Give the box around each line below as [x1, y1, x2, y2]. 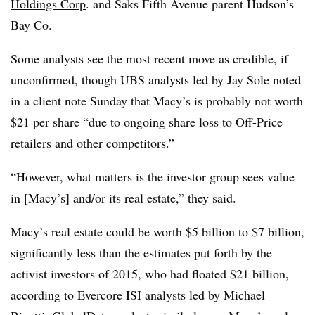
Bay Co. [11, 16, 56, 33]
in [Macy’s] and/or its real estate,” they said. [11, 189, 240, 206]
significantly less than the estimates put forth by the [11, 244, 272, 261]
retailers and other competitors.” [11, 134, 174, 151]
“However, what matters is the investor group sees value [11, 168, 295, 185]
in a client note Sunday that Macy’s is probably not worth [11, 92, 303, 109]
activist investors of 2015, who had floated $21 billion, [11, 265, 289, 282]
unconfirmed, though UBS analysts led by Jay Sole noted [11, 71, 301, 88]
